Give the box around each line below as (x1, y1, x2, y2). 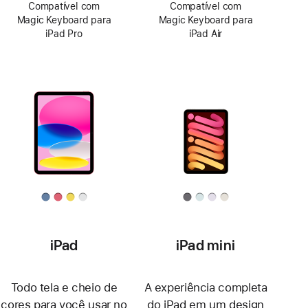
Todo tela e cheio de (10, 280, 118, 294)
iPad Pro (45, 28, 82, 40)
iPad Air (188, 28, 223, 40)
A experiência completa (144, 280, 267, 294)
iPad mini (175, 236, 236, 254)
